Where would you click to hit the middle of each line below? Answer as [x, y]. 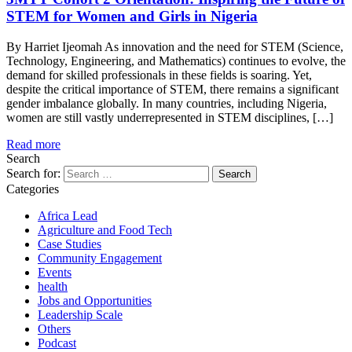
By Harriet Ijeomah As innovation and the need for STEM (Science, [175, 46]
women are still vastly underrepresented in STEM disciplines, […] [170, 117]
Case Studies [70, 244]
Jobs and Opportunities [95, 300]
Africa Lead [68, 215]
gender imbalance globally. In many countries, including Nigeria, [167, 103]
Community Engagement [100, 258]
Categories [33, 189]
